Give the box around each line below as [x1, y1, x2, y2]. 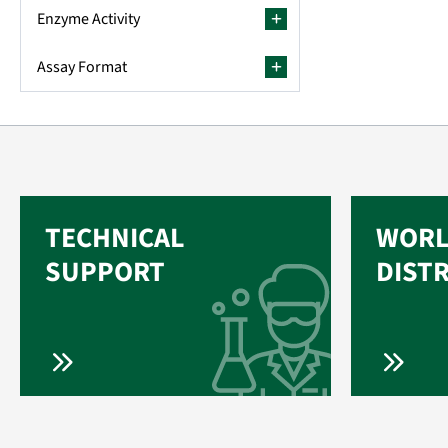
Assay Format [37, 56, 127, 78]
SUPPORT [45, 252, 165, 292]
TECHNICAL [45, 218, 185, 258]
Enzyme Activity [37, 8, 140, 30]
